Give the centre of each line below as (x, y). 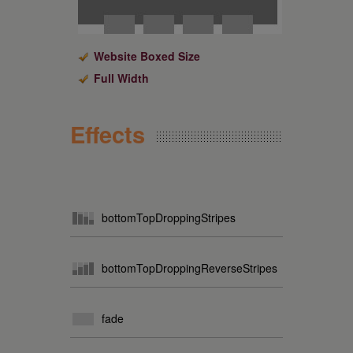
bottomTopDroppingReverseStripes (190, 268)
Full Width (121, 78)
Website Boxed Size (147, 56)
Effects (108, 134)
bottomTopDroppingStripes (169, 217)
